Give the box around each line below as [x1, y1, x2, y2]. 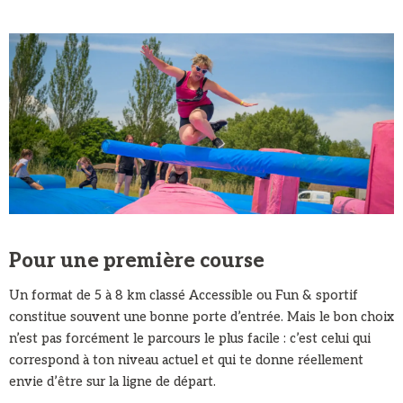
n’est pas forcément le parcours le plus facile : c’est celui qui [9, 331, 371, 346]
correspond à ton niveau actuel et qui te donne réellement [9, 353, 363, 368]
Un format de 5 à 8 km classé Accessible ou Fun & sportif [9, 288, 358, 303]
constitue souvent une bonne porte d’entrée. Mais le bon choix [9, 309, 394, 325]
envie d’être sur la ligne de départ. [9, 374, 216, 390]
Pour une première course [9, 249, 264, 273]
